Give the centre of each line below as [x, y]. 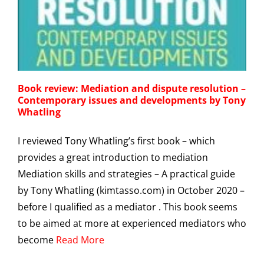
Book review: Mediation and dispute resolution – [132, 88]
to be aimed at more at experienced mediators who [132, 223]
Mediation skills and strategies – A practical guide [126, 174]
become [37, 240]
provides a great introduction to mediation [113, 157]
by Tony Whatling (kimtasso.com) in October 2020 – [131, 190]
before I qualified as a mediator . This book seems [128, 207]
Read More [80, 240]
